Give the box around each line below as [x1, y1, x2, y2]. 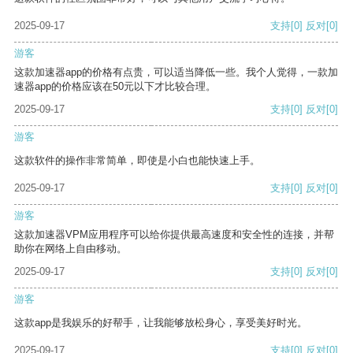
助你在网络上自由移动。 [14, 243, 127, 255]
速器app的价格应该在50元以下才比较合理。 [14, 80, 216, 93]
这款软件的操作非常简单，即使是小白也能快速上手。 [14, 154, 260, 167]
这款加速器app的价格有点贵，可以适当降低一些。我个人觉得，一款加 [14, 66, 338, 79]
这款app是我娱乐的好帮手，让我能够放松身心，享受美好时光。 [14, 317, 307, 329]
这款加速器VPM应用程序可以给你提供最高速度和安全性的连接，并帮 [14, 229, 334, 241]
